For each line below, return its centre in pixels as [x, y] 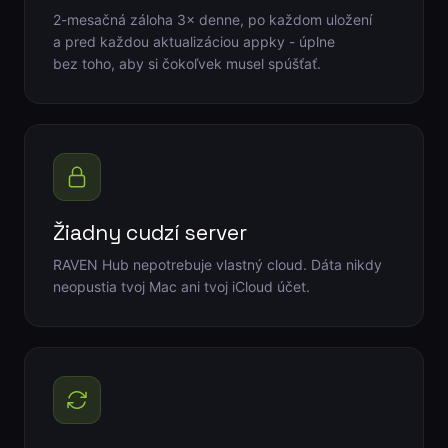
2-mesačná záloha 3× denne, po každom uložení [212, 19]
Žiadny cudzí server [149, 232]
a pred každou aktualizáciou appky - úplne [193, 41]
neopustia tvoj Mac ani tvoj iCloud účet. [181, 286]
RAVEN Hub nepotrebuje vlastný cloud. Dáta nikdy [217, 264]
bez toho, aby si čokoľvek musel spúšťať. [186, 63]
